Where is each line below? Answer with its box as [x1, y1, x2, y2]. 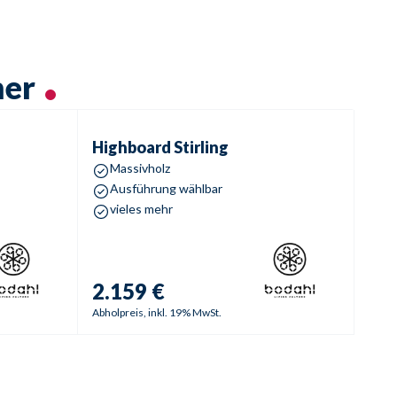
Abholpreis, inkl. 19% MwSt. [92, 306, 222, 319]
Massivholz [110, 160, 171, 175]
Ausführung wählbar [110, 181, 223, 196]
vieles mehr [110, 201, 174, 216]
